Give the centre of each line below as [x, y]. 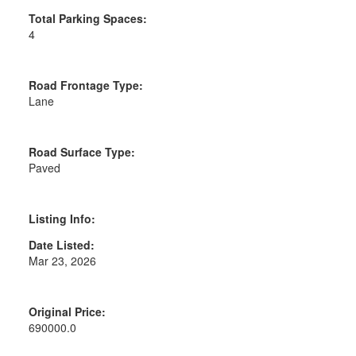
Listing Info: [62, 218]
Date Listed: [61, 244]
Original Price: [67, 311]
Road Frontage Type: [85, 85]
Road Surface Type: [81, 151]
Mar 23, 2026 [62, 260]
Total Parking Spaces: [87, 18]
